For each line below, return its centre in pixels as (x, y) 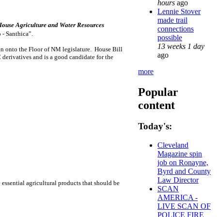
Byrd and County (184, 171)
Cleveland (173, 145)
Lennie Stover (179, 11)
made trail (172, 20)
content (156, 105)
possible (170, 37)
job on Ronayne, (183, 163)
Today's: (155, 126)
